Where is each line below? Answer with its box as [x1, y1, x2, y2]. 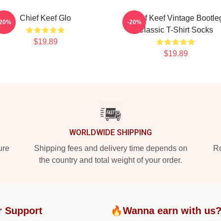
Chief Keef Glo [20, 14, 71, 22]
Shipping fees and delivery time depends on [34, 144, 187, 152]
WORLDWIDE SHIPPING [69, 128, 152, 137]
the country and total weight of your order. [39, 156, 182, 164]
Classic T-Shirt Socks [138, 26, 213, 34]
